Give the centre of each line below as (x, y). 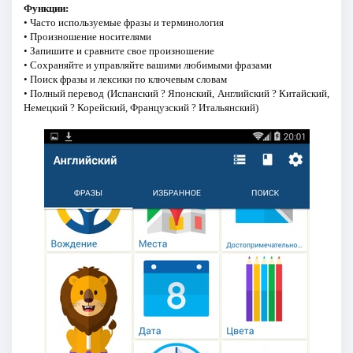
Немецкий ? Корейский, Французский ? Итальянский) (141, 107)
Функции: (46, 8)
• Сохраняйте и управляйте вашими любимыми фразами (147, 65)
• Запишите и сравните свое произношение (119, 50)
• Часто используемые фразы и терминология (123, 22)
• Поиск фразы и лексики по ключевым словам (125, 79)
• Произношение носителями (87, 36)
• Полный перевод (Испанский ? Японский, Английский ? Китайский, (176, 93)
